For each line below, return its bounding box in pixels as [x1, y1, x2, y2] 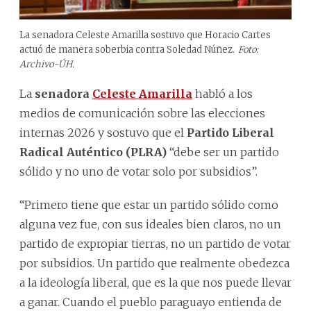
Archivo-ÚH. [19, 58, 74, 70]
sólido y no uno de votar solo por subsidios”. [19, 164, 258, 178]
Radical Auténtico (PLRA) [19, 144, 167, 159]
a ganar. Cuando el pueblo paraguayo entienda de [19, 294, 282, 309]
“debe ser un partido [167, 144, 279, 159]
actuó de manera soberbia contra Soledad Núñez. [19, 43, 235, 56]
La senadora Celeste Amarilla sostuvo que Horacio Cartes [19, 28, 271, 41]
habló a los [192, 86, 253, 101]
